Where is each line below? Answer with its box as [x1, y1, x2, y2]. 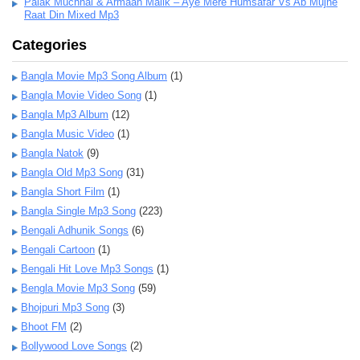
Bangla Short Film [21, 186, 104, 198]
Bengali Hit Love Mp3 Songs [21, 263, 153, 275]
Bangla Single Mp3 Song [21, 205, 136, 217]
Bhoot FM [21, 321, 67, 333]
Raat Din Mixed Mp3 [24, 9, 119, 21]
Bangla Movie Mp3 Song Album [21, 70, 167, 82]
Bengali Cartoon [21, 243, 95, 256]
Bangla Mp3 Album [21, 108, 108, 121]
